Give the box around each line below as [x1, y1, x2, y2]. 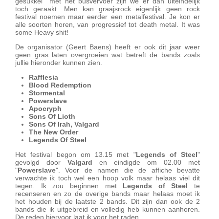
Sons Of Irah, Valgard [29, 120, 99, 128]
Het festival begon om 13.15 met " [15, 151, 136, 158]
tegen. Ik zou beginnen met [15, 182, 123, 190]
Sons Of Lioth [29, 112, 75, 120]
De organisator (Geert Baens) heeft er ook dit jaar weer [15, 43, 200, 51]
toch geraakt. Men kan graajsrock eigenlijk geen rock [15, 5, 200, 13]
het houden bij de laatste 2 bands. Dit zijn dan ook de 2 [15, 197, 200, 205]
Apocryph [29, 105, 62, 112]
